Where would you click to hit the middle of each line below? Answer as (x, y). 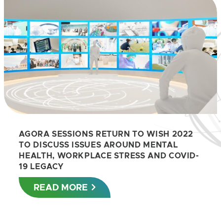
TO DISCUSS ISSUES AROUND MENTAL (98, 145)
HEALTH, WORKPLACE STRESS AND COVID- (109, 155)
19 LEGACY (42, 166)
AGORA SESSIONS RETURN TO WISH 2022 (106, 134)
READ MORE (61, 187)
